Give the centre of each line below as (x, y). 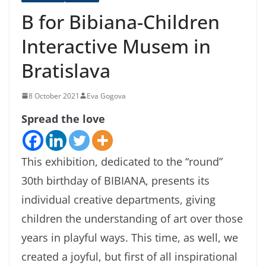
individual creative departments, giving (118, 199)
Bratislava (66, 70)
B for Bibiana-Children (121, 21)
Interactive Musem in (116, 46)
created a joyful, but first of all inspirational (129, 256)
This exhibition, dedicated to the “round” (122, 161)
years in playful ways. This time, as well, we (130, 237)
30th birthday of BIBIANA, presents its (115, 180)
